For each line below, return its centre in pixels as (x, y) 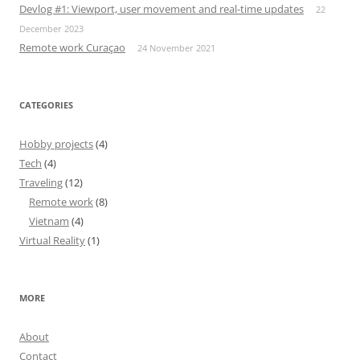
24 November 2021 (176, 47)
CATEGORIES (46, 104)
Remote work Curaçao (72, 47)
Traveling (41, 182)
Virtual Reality (52, 240)
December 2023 (51, 28)
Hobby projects (56, 143)
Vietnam (49, 221)
